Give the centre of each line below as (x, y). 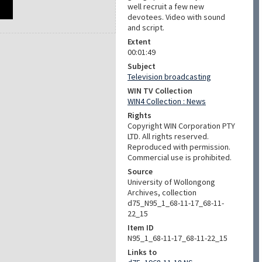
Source (140, 171)
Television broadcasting (169, 77)
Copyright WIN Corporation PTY (181, 126)
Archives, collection (162, 192)
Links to (142, 252)
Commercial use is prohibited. (180, 157)
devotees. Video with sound (176, 17)
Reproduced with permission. (179, 147)
